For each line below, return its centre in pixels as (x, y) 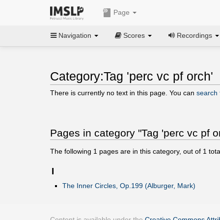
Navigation (75, 35)
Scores (134, 35)
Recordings (194, 35)
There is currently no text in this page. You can (123, 93)
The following (72, 151)
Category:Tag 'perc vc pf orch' (132, 77)
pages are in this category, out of (150, 151)
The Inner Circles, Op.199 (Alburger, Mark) (129, 186)
